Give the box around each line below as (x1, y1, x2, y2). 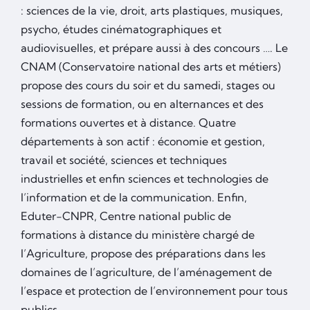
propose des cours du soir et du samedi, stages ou (21, 78, 275, 93)
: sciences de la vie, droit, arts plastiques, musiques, (21, 3, 283, 18)
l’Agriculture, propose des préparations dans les (21, 246, 266, 261)
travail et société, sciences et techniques (21, 153, 227, 167)
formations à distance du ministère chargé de (21, 228, 255, 242)
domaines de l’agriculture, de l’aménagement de (21, 265, 272, 280)
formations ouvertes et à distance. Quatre (21, 116, 236, 130)
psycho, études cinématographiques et (21, 22, 221, 37)
